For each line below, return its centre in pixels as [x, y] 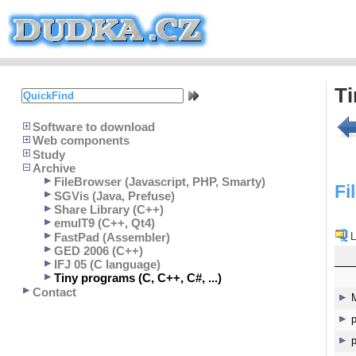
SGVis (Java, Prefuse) [114, 195]
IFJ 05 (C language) [107, 265]
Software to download [93, 127]
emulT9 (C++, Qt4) [104, 223]
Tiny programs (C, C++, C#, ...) [137, 278]
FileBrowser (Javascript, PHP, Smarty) [159, 182]
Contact [54, 292]
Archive [54, 168]
